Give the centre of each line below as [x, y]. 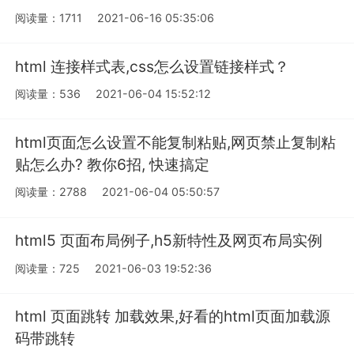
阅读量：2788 [51, 192]
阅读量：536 [48, 94]
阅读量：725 [48, 268]
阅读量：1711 [49, 17]
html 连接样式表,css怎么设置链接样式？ [153, 66]
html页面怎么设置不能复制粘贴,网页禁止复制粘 [176, 142]
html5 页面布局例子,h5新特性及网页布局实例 [169, 240]
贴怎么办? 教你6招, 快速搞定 [113, 164]
